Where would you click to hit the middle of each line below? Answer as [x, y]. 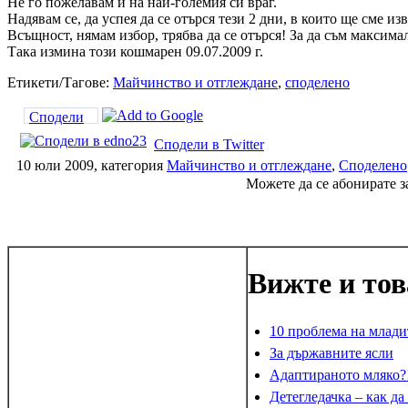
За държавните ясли [331, 352]
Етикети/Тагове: [60, 83]
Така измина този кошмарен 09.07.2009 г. [135, 52]
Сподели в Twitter [209, 145]
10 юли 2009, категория [92, 166]
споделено [317, 83]
